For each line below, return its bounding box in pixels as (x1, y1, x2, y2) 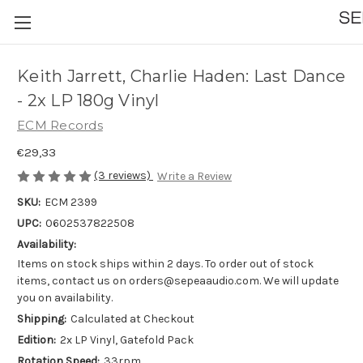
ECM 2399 (44, 195, 97, 210)
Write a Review (156, 169, 232, 184)
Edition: (17, 333, 56, 348)
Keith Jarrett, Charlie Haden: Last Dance (17, 66, 345, 87)
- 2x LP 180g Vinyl (17, 91, 160, 111)
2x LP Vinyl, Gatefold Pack (59, 333, 194, 348)
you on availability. (17, 291, 113, 305)
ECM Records (17, 117, 103, 133)
